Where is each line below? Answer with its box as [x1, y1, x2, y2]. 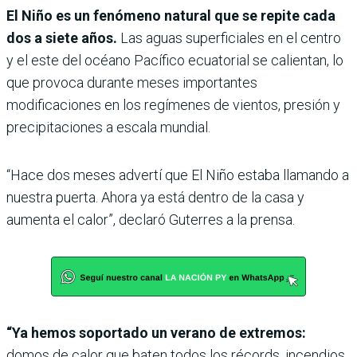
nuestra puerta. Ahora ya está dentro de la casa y [6, 189, 304, 206]
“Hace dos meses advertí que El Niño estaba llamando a [6, 167, 349, 184]
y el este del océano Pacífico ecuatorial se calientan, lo [6, 52, 343, 69]
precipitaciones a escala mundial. [6, 119, 210, 136]
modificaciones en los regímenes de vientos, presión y [6, 96, 340, 114]
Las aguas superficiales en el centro [117, 29, 341, 47]
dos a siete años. [6, 29, 117, 47]
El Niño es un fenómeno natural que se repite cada [6, 7, 335, 25]
